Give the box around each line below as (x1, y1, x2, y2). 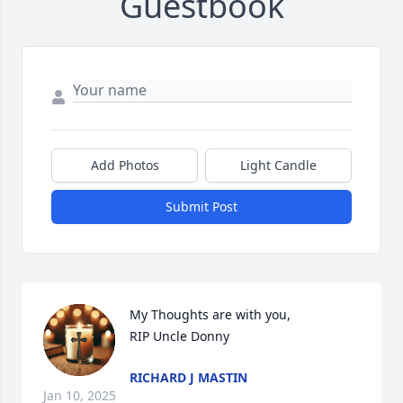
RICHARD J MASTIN (130, 369, 247, 387)
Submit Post (166, 198, 237, 216)
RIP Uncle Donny (130, 327, 229, 345)
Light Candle (240, 157, 317, 175)
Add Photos (90, 157, 159, 175)
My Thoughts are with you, (130, 306, 291, 324)
